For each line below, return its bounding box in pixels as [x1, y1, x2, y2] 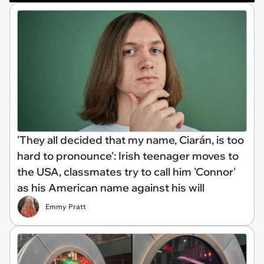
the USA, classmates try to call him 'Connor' [17, 164, 236, 179]
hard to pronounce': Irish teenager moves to [17, 148, 239, 163]
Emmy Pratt [45, 202, 86, 211]
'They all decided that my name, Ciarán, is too [17, 133, 244, 147]
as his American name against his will [17, 180, 204, 194]
